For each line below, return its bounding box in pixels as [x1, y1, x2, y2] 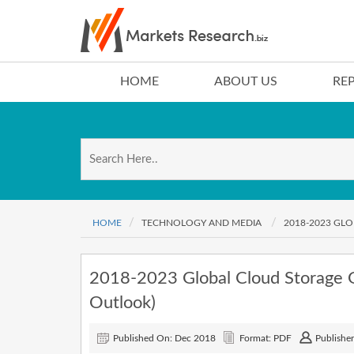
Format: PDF [239, 333, 292, 343]
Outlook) [89, 294, 156, 311]
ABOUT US [214, 75, 277, 88]
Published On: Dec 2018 [113, 333, 216, 343]
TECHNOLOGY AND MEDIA [141, 218, 264, 228]
